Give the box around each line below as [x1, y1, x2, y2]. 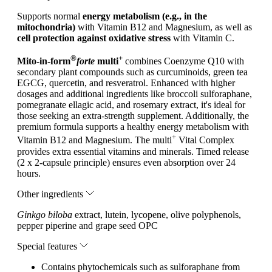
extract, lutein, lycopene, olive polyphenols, [72, 209, 241, 220]
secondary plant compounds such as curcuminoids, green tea [17, 67, 248, 78]
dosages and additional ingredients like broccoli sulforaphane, [17, 89, 252, 100]
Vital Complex [176, 135, 234, 146]
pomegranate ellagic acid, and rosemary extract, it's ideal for [17, 100, 245, 110]
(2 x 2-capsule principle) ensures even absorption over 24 [17, 157, 236, 168]
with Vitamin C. [171, 32, 234, 43]
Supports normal [17, 10, 83, 21]
